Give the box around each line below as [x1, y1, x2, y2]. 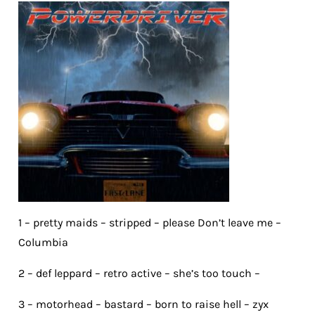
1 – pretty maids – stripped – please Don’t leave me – [18, 216, 281, 230]
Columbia [18, 236, 68, 250]
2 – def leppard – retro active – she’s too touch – [18, 266, 260, 281]
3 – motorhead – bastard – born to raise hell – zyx [18, 297, 269, 311]
